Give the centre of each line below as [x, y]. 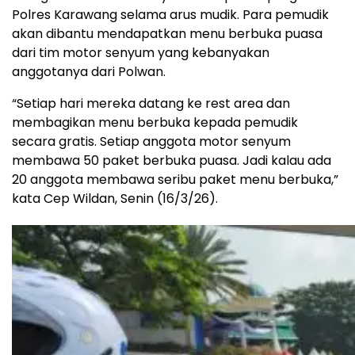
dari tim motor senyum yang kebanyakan [141, 53]
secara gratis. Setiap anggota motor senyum [151, 142]
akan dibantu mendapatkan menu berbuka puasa [167, 34]
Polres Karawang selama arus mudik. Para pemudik [170, 15]
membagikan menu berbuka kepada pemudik [155, 123]
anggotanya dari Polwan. [89, 72]
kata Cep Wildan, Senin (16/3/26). [115, 199]
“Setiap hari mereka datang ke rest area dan [151, 104]
